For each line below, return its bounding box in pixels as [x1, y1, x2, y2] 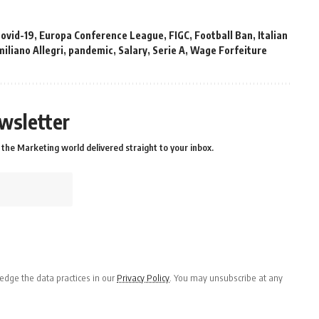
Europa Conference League [39, 28, 164, 41]
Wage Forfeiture [190, 43, 267, 56]
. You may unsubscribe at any [169, 271, 283, 283]
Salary [118, 43, 147, 56]
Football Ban [194, 28, 253, 41]
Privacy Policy [117, 271, 169, 283]
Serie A [152, 43, 185, 56]
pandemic [68, 43, 113, 56]
